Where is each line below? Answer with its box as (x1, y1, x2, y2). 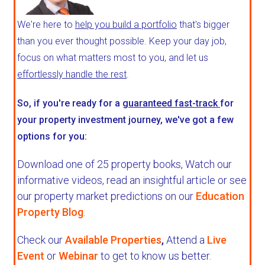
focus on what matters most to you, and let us (17, 52, 208, 64)
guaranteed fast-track (122, 98, 220, 109)
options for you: (17, 131, 87, 143)
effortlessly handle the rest (17, 69, 127, 80)
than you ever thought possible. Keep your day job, (17, 35, 227, 47)
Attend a (166, 234, 207, 247)
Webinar (59, 250, 98, 263)
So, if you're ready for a (17, 98, 122, 109)
